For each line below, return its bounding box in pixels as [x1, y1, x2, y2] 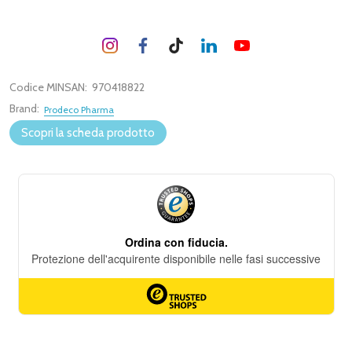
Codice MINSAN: [9, 80, 87, 94]
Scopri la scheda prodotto [21, 126, 155, 140]
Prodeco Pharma [44, 104, 114, 115]
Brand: [9, 101, 39, 115]
